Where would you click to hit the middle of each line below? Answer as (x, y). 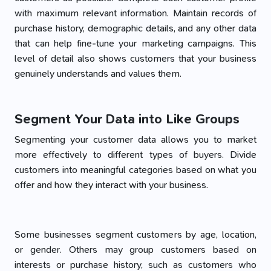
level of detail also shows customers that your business (135, 58)
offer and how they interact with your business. (111, 185)
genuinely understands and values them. (98, 73)
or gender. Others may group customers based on (135, 250)
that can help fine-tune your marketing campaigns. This (135, 43)
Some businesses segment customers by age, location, (135, 234)
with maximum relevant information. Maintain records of (135, 13)
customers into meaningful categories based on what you (135, 170)
